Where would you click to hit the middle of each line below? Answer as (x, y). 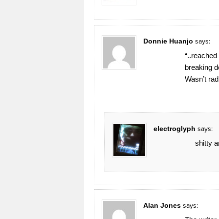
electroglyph (175, 128)
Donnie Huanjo (168, 41)
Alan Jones (162, 205)
